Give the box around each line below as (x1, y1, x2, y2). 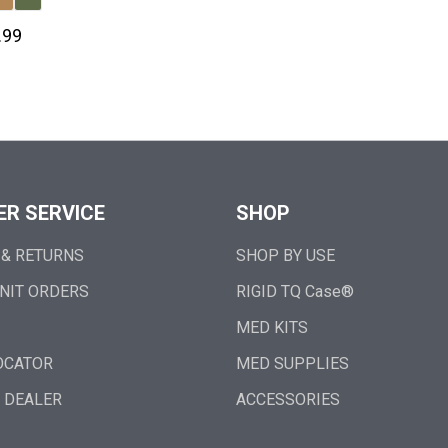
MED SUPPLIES (236, 354, 349, 373)
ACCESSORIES (236, 390, 340, 409)
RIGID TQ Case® (236, 282, 354, 301)
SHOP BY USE (236, 246, 335, 265)
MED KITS (236, 318, 308, 337)
